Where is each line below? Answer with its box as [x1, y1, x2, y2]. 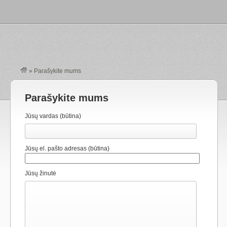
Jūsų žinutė [25, 170, 56, 177]
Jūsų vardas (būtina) [25, 112, 81, 120]
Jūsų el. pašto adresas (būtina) [25, 145, 109, 152]
